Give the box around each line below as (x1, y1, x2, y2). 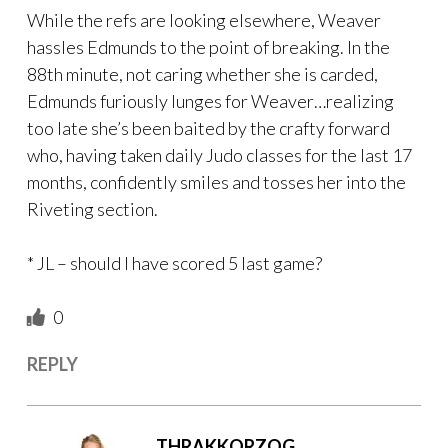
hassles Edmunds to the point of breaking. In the (27, 36, 390, 59)
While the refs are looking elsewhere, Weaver (27, 9, 381, 32)
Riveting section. (27, 198, 158, 221)
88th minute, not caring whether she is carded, (27, 63, 378, 86)
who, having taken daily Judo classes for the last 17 (27, 144, 412, 167)
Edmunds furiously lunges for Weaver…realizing (27, 90, 394, 113)
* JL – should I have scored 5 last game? (27, 252, 322, 275)
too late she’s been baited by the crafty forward (27, 117, 390, 140)
